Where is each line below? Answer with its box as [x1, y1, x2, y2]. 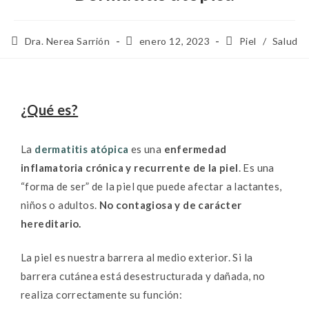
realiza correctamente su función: [21, 288, 183, 301]
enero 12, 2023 [139, 34, 210, 47]
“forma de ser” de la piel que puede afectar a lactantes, [21, 179, 282, 192]
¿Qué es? [21, 101, 79, 118]
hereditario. [21, 217, 81, 230]
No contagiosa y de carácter [99, 198, 242, 211]
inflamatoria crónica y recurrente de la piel [21, 161, 239, 174]
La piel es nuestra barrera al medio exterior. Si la [21, 251, 253, 264]
